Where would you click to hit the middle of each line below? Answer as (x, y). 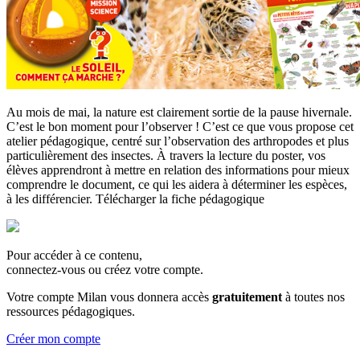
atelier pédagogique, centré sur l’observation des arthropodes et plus (178, 141)
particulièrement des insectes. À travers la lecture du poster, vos (166, 155)
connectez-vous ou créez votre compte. (105, 269)
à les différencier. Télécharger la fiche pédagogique (135, 198)
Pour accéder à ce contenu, (74, 255)
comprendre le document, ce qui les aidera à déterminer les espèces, (177, 184)
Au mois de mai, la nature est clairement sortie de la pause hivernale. (179, 112)
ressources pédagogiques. (71, 311)
